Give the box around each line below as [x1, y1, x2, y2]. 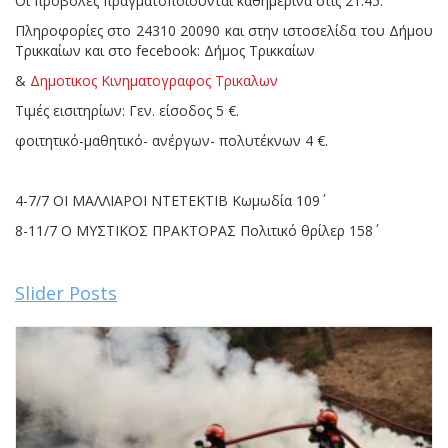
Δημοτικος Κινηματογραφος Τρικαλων [30, 70, 278, 90]
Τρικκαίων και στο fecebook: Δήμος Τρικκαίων [15, 40, 315, 60]
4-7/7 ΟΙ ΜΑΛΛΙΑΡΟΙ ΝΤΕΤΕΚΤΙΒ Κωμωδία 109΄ [15, 190, 384, 210]
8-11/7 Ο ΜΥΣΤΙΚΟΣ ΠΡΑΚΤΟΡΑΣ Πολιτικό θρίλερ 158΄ [15, 220, 373, 240]
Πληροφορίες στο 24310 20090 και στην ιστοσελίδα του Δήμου [15, 20, 433, 40]
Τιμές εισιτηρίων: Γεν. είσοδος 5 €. [15, 100, 239, 120]
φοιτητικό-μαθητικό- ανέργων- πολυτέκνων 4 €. [15, 130, 328, 150]
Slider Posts [15, 280, 117, 305]
